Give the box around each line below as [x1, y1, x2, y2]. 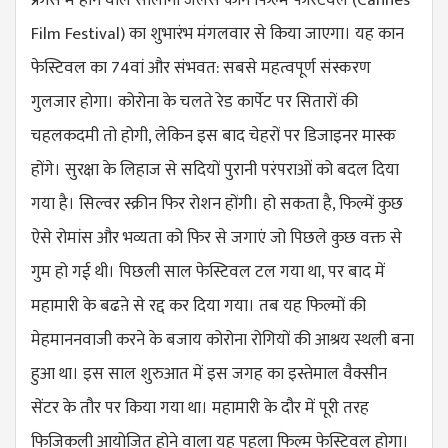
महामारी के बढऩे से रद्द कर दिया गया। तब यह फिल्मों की [31, 291, 366, 320]
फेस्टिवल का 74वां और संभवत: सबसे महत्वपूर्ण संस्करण [31, 53, 371, 82]
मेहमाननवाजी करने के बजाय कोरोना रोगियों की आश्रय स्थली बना [31, 325, 414, 354]
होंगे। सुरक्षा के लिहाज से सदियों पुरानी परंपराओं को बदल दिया [31, 155, 399, 184]
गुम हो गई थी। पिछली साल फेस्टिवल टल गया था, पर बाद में [31, 257, 385, 286]
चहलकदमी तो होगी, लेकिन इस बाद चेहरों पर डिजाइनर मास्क [31, 121, 396, 150]
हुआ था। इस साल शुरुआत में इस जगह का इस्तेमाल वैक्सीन [31, 359, 387, 388]
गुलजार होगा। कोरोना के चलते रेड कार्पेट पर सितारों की [31, 87, 358, 116]
